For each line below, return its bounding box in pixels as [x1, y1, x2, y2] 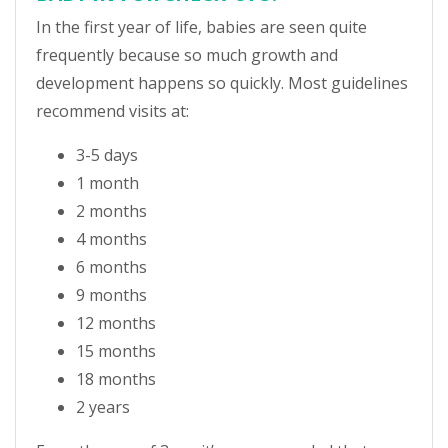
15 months [76, 340, 156, 362]
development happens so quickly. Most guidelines [36, 72, 408, 94]
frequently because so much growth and [36, 44, 338, 66]
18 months [76, 368, 156, 390]
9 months [76, 284, 147, 306]
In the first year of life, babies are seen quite [36, 16, 367, 38]
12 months [76, 312, 156, 334]
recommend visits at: [36, 100, 189, 122]
